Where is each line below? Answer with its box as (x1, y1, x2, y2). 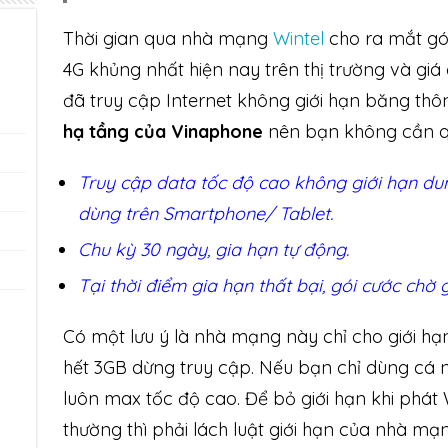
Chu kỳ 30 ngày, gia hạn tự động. (77, 238, 349, 261)
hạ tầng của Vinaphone (62, 120, 263, 143)
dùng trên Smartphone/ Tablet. (77, 202, 333, 225)
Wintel (272, 27, 324, 50)
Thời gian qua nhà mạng (62, 27, 273, 50)
